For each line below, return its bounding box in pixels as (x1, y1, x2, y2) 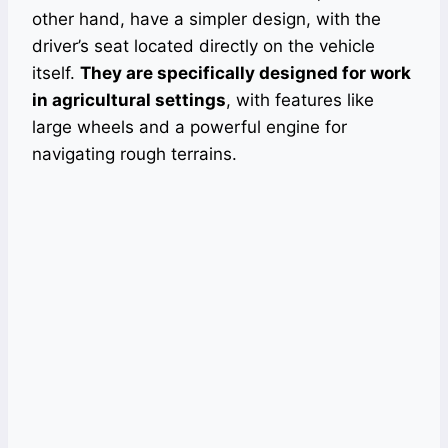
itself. (32, 63, 80, 83)
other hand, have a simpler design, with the (32, 9, 381, 29)
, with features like (226, 90, 374, 110)
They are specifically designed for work (80, 63, 411, 83)
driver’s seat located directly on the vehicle (32, 36, 375, 56)
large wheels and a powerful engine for (32, 117, 347, 137)
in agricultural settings (32, 90, 226, 110)
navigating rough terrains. (32, 144, 237, 164)
